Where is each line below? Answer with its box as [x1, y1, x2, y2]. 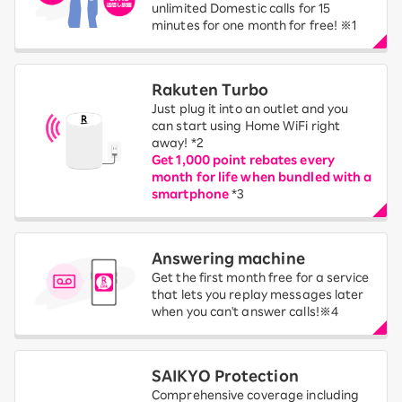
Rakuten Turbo [152, 82, 269, 97]
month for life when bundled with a [152, 170, 372, 183]
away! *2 [152, 136, 204, 149]
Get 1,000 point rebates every [152, 153, 335, 166]
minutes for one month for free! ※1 [152, 19, 357, 31]
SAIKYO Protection [152, 368, 299, 383]
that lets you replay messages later [152, 288, 364, 301]
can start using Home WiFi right [152, 119, 341, 132]
